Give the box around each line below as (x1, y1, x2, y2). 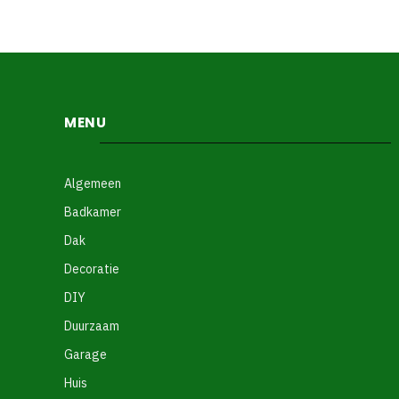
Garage (64, 346, 107, 362)
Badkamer (64, 204, 121, 220)
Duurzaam (64, 318, 119, 334)
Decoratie (64, 261, 119, 277)
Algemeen (64, 175, 121, 191)
